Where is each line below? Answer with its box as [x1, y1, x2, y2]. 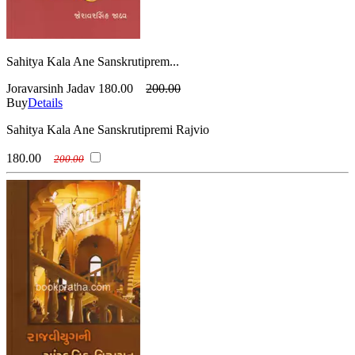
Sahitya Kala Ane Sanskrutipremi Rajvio [6, 122, 209, 136]
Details [28, 95, 63, 109]
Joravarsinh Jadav [6, 81, 95, 95]
